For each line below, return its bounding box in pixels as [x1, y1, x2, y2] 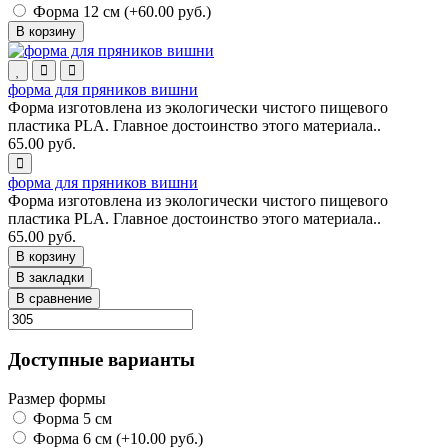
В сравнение [16, 291, 92, 307]
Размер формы [8, 389, 106, 407]
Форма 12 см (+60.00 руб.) [29, 3, 211, 21]
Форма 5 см [29, 409, 112, 427]
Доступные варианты [8, 348, 195, 370]
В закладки [16, 270, 84, 286]
